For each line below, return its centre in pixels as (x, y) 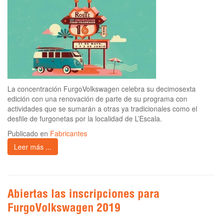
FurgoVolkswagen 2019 (64, 209)
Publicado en (29, 134)
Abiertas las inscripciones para (83, 195)
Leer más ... (33, 147)
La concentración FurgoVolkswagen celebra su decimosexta (102, 89)
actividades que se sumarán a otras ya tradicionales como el (102, 109)
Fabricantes (69, 134)
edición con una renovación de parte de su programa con (97, 99)
